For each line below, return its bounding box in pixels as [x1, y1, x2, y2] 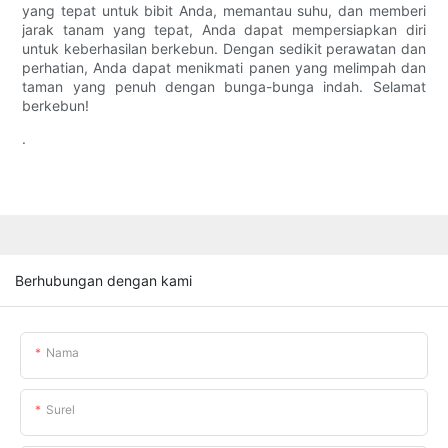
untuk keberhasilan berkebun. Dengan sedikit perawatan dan [22, 40, 426, 58]
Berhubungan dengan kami [15, 271, 192, 289]
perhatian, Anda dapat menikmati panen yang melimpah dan [22, 59, 426, 77]
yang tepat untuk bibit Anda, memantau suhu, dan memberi [22, 2, 426, 20]
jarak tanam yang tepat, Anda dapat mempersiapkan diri [22, 21, 426, 39]
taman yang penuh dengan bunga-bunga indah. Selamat [22, 78, 426, 96]
